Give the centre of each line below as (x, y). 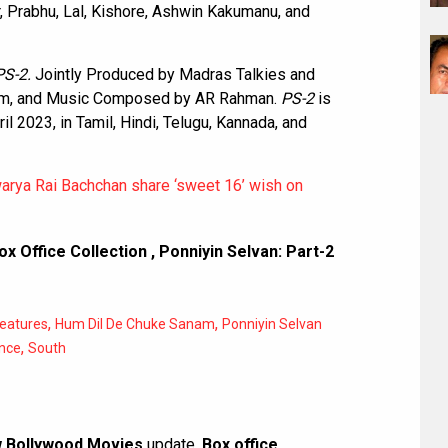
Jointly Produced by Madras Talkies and (173, 75)
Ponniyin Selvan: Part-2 (246, 252)
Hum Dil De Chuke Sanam (135, 324)
